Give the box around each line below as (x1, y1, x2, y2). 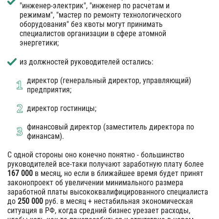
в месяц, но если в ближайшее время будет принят (33, 169, 203, 178)
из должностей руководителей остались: (20, 57, 153, 66)
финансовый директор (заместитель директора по (27, 122, 194, 131)
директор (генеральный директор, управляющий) (27, 76, 191, 85)
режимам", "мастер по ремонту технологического (20, 10, 181, 20)
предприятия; (27, 85, 71, 94)
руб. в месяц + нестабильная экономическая (43, 197, 193, 206)
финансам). (27, 131, 64, 141)
